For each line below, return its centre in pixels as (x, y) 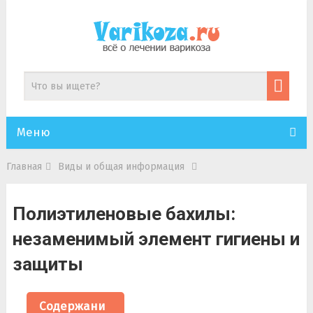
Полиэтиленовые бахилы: (124, 214)
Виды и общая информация (121, 167)
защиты (48, 264)
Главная (24, 167)
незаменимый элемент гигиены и (156, 239)
